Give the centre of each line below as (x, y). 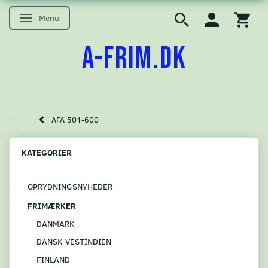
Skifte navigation (59, 19)
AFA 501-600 (75, 120)
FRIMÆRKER (52, 205)
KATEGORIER (47, 153)
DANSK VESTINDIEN (74, 241)
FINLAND (53, 259)
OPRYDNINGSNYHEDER (70, 187)
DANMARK (56, 223)
